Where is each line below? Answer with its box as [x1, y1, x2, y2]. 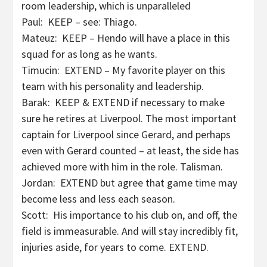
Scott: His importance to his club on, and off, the [21, 208, 237, 222]
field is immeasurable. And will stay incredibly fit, [21, 224, 238, 238]
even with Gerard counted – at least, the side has [21, 144, 239, 157]
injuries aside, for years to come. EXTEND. [21, 240, 209, 254]
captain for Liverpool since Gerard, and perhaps [21, 128, 231, 141]
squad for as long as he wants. [21, 47, 157, 61]
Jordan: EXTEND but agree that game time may [21, 176, 237, 190]
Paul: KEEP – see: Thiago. [21, 15, 137, 29]
